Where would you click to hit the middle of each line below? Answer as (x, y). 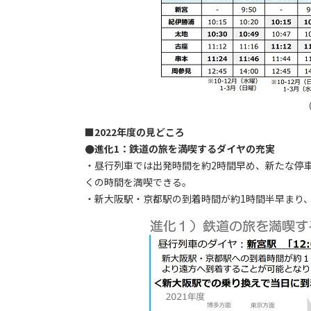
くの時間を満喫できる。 (138, 182)
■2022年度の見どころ (135, 132)
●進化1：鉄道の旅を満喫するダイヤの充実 (180, 149)
